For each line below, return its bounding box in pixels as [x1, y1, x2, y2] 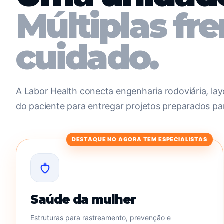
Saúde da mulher [30, 192, 136, 207]
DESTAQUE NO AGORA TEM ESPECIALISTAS [71, 136, 207, 143]
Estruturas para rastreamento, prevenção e [30, 213, 171, 222]
